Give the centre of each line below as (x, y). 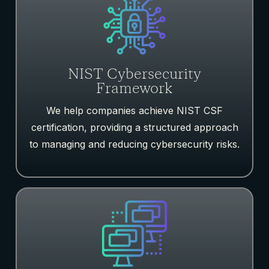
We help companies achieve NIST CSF (134, 111)
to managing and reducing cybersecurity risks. (134, 144)
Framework (134, 89)
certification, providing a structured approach (134, 128)
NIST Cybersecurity (134, 74)
